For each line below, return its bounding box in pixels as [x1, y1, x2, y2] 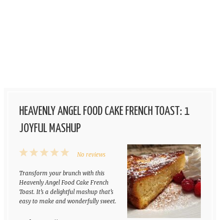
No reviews [77, 151, 106, 159]
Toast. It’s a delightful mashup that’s [19, 189, 113, 196]
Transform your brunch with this [19, 170, 105, 177]
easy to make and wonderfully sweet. [19, 198, 116, 205]
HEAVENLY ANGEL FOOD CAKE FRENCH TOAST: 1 [19, 106, 190, 118]
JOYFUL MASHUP [19, 123, 81, 135]
